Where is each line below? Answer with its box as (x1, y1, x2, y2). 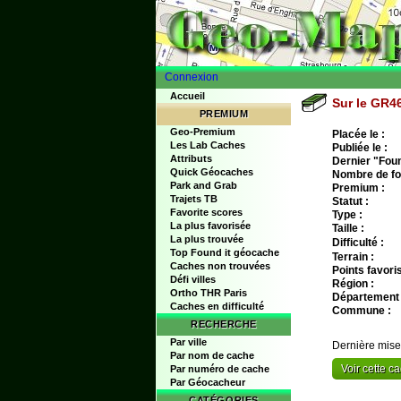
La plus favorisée (170, 220, 251, 231)
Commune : (332, 304, 391, 317)
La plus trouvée (170, 234, 243, 244)
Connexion (164, 71, 218, 83)
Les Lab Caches (170, 140, 245, 150)
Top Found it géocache (170, 247, 279, 258)
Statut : (332, 195, 369, 208)
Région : (332, 277, 374, 290)
